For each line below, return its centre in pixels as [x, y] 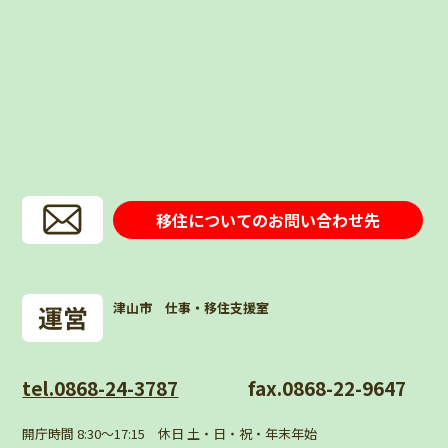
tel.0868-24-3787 [100, 387]
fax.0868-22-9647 [326, 387]
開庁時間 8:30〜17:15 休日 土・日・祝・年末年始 [170, 433]
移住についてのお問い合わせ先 [268, 219]
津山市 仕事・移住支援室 [191, 307]
